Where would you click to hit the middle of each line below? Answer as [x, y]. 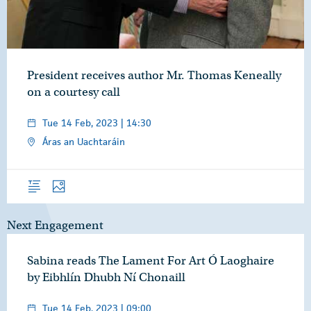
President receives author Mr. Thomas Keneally [154, 75]
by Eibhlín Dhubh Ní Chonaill [106, 277]
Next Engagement [55, 225]
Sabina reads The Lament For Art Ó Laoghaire [151, 260]
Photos [64, 177]
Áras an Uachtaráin [84, 141]
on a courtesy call [74, 92]
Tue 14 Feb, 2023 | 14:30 [97, 123]
